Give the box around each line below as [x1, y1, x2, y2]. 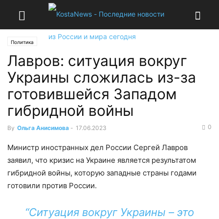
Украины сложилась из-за [7, 68, 196, 86]
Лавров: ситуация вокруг [7, 52, 187, 69]
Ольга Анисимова [17, 124, 69, 131]
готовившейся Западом [7, 85, 177, 103]
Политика [11, 39, 34, 45]
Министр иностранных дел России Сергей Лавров [7, 143, 188, 152]
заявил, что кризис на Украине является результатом [7, 155, 196, 165]
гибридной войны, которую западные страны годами [7, 168, 197, 177]
